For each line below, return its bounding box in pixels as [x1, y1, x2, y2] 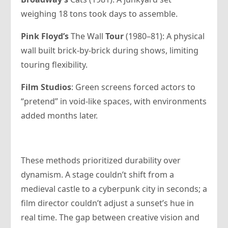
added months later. [21, 110, 98, 122]
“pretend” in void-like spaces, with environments [21, 96, 207, 107]
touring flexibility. [21, 59, 88, 71]
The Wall [71, 31, 103, 42]
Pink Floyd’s [21, 31, 71, 42]
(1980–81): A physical [124, 31, 205, 42]
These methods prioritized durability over [21, 155, 181, 166]
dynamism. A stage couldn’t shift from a [21, 169, 174, 181]
